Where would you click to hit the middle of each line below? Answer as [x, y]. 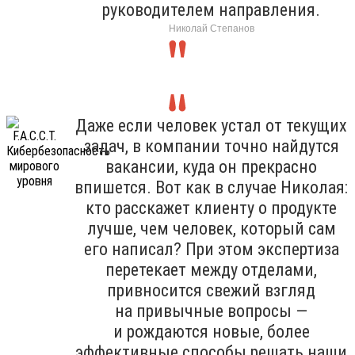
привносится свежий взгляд [211, 290]
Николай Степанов [211, 28]
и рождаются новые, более [211, 331]
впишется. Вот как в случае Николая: [211, 187]
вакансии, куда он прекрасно [211, 166]
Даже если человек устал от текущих [211, 125]
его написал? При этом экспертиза [211, 249]
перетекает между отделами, [211, 269]
